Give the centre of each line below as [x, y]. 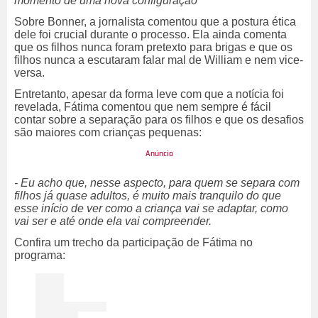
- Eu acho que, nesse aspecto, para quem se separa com [157, 183]
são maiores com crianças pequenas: [108, 133]
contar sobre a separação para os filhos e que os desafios [159, 120]
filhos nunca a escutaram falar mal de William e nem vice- [159, 60]
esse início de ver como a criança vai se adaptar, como [151, 209]
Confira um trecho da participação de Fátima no [133, 243]
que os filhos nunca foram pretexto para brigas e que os [153, 48]
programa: [40, 256]
